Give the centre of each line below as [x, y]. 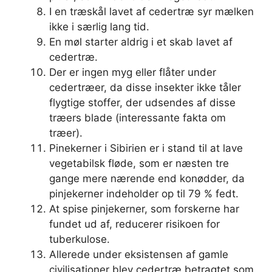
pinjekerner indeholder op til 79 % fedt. [144, 194]
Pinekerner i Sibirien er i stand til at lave [146, 148]
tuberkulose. [80, 239]
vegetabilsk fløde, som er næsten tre [139, 163]
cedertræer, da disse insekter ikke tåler [145, 87]
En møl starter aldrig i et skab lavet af [141, 42]
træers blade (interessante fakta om [138, 118]
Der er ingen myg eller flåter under [133, 72]
